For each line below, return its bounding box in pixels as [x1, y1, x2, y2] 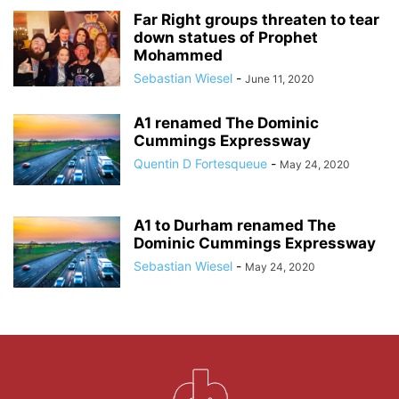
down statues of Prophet [134, 28, 318, 46]
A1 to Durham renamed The [134, 216, 336, 234]
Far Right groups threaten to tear [134, 10, 379, 28]
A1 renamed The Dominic [134, 113, 319, 132]
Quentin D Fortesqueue [134, 155, 267, 171]
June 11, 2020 [245, 71, 314, 85]
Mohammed [134, 45, 223, 64]
